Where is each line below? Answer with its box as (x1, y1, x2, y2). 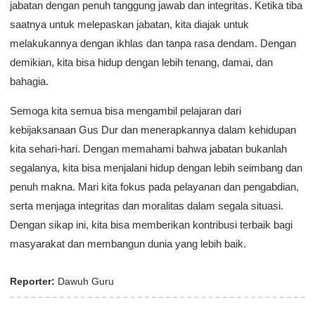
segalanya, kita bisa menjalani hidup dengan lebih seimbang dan (10, 162, 302, 174)
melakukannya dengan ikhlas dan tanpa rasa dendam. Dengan (10, 37, 296, 49)
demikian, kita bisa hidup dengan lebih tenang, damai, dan (10, 56, 273, 68)
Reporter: (10, 276, 55, 287)
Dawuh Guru (55, 276, 114, 287)
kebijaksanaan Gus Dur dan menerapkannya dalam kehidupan (10, 124, 296, 136)
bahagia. (10, 75, 49, 87)
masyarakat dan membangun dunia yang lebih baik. (10, 238, 246, 250)
